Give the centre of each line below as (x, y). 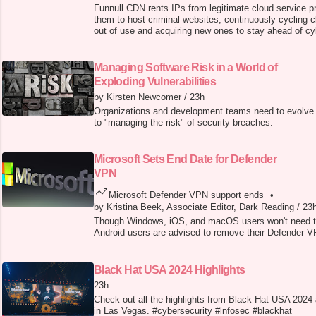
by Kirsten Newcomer (138, 97)
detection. (114, 42)
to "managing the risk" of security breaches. (183, 123)
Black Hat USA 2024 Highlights (170, 270)
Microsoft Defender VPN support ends (186, 195)
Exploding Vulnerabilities (155, 82)
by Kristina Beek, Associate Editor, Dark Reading (194, 207)
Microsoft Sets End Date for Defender (185, 159)
